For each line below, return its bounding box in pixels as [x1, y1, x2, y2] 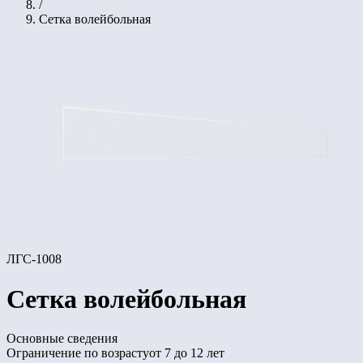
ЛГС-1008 [6, 252, 62, 267]
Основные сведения [6, 331, 117, 346]
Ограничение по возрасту [6, 346, 149, 361]
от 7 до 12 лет [149, 346, 224, 361]
